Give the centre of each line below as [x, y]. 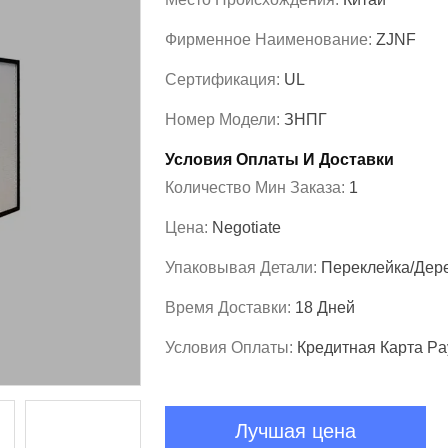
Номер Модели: [224, 119]
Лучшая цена [295, 431]
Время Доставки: [230, 307]
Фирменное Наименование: [270, 39]
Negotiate [246, 227]
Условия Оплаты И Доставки [279, 159]
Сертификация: [224, 79]
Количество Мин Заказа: [257, 187]
